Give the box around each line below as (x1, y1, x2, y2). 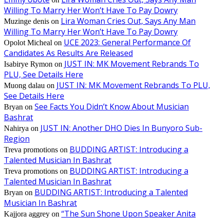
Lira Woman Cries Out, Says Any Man (61, 15, 196, 26)
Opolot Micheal (4, 38, 52, 47)
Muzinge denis (4, 17, 49, 25)
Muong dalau (4, 81, 45, 90)
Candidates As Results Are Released (4, 47, 133, 58)
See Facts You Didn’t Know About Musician (35, 101, 189, 112)
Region (4, 133, 30, 144)
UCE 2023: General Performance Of (64, 36, 191, 48)
